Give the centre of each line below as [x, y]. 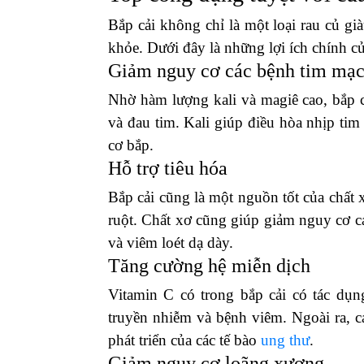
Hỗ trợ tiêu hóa [168, 168]
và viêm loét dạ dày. [171, 243]
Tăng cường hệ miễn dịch [209, 266]
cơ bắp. [131, 145]
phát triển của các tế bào [182, 340]
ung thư [283, 340]
